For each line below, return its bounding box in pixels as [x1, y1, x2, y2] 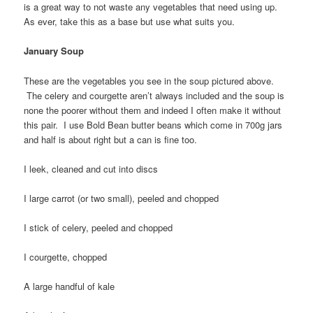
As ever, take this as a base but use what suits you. [24, 15, 235, 29]
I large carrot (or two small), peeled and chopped [24, 191, 219, 205]
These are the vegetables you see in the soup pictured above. [24, 73, 275, 87]
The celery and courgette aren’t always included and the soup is [24, 88, 285, 102]
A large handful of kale [24, 279, 115, 293]
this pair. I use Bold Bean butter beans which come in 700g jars [24, 117, 283, 131]
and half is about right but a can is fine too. [24, 132, 198, 146]
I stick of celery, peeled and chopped [24, 220, 173, 234]
